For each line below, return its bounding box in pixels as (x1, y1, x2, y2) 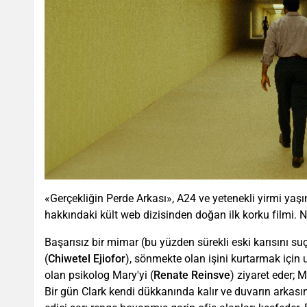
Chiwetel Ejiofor (48, 252, 125, 266)
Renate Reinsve (153, 269, 230, 282)
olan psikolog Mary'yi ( (45, 269, 153, 282)
